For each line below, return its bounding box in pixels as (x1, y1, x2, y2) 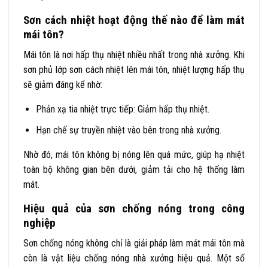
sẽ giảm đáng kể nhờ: (23, 79, 102, 91)
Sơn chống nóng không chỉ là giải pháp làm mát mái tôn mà (23, 237, 245, 249)
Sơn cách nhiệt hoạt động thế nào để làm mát (23, 13, 245, 27)
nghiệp (23, 215, 56, 230)
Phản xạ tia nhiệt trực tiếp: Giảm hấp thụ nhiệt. (35, 103, 209, 115)
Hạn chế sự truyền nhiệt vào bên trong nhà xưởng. (35, 124, 221, 136)
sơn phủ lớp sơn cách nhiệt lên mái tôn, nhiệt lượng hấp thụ (23, 64, 245, 76)
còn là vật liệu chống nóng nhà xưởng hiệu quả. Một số (23, 252, 245, 264)
